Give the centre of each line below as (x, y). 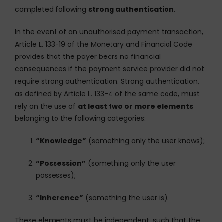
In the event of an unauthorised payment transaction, (109, 31)
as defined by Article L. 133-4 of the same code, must (107, 93)
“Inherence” (59, 197)
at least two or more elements (136, 106)
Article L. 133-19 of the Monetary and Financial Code (104, 44)
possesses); (56, 175)
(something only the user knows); (145, 140)
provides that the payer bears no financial (88, 56)
